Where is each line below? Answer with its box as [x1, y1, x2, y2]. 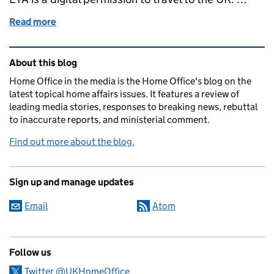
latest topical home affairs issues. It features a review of [9, 88, 239, 100]
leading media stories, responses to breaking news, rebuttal [9, 101, 257, 113]
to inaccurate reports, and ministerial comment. [9, 114, 210, 125]
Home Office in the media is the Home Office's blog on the [9, 75, 251, 87]
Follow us [9, 246, 51, 258]
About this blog [9, 57, 77, 68]
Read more [9, 16, 56, 28]
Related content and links [12, 47, 161, 63]
